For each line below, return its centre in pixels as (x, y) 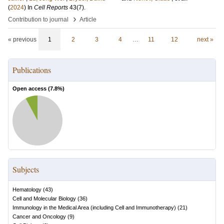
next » (205, 39)
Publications (32, 70)
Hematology (27, 189)
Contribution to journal (38, 19)
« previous (22, 39)
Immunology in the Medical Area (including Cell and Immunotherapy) (94, 207)
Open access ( (31, 88)
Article (88, 19)
